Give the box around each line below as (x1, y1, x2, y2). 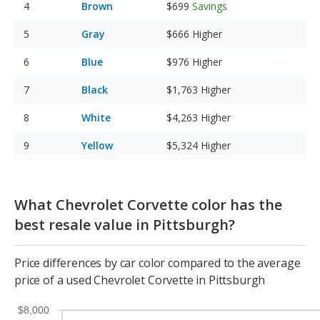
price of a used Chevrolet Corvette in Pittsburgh (14, 272, 266, 289)
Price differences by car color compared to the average (14, 255, 301, 271)
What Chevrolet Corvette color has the (14, 195, 282, 215)
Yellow (81, 139, 113, 153)
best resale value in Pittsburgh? (14, 215, 235, 235)
